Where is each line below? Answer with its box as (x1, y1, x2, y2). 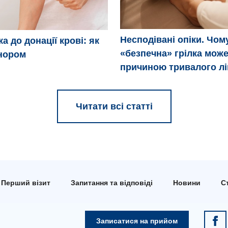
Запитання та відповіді (70, 179, 153, 187)
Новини (173, 179, 201, 187)
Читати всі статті (75, 101, 153, 111)
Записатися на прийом (96, 217, 178, 225)
